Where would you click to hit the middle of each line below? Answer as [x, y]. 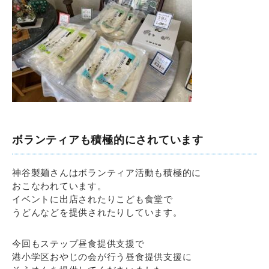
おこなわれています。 [59, 186]
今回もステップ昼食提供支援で [78, 243]
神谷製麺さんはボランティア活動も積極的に [107, 173]
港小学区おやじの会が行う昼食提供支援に [102, 257]
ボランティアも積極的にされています [108, 140]
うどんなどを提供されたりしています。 [97, 212]
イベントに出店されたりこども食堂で [92, 199]
